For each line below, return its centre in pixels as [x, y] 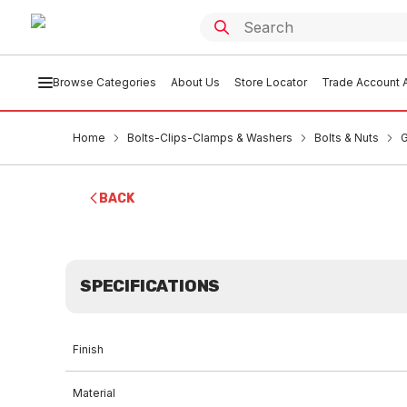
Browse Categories [104, 82]
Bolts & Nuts [347, 138]
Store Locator [270, 82]
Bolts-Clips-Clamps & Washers [210, 138]
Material [94, 393]
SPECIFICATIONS [150, 286]
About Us [195, 82]
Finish [88, 349]
